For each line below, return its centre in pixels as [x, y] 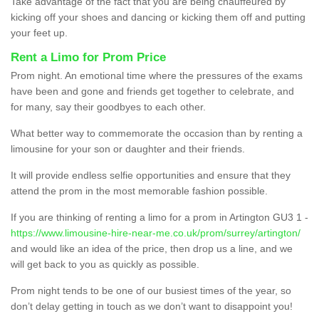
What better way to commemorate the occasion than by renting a [157, 134]
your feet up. [39, 33]
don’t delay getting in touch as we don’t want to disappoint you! [152, 307]
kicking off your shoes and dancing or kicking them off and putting [158, 17]
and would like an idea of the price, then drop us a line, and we [152, 249]
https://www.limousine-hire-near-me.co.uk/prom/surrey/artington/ [156, 233]
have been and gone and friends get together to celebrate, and [152, 91]
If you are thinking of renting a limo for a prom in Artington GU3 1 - [159, 218]
